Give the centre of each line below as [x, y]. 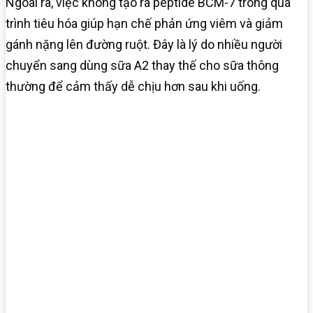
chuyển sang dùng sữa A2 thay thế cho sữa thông [142, 65]
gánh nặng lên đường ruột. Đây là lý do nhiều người [144, 44]
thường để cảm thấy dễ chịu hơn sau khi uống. [133, 86]
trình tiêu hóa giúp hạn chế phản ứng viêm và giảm [144, 23]
